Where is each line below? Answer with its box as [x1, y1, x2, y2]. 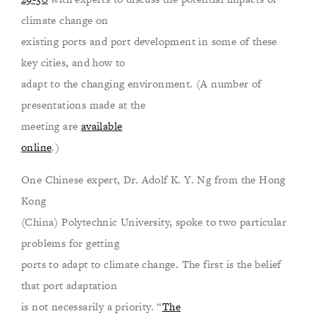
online [21, 140, 52, 154]
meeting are [21, 119, 81, 133]
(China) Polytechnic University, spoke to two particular [21, 214, 286, 229]
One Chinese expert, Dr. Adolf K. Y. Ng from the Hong [21, 172, 286, 187]
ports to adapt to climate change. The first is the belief [21, 257, 281, 272]
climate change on [21, 13, 109, 28]
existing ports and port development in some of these [21, 34, 277, 49]
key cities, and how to [21, 55, 126, 70]
